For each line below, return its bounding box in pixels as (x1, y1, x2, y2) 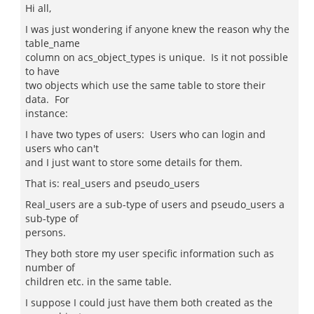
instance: (25, 107, 68, 120)
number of (25, 261, 75, 274)
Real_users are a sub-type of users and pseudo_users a (25, 198, 285, 211)
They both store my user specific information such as (25, 247, 274, 260)
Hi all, (25, 1, 51, 15)
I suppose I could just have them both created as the (25, 296, 273, 309)
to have (25, 64, 60, 78)
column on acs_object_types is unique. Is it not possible (25, 50, 288, 64)
